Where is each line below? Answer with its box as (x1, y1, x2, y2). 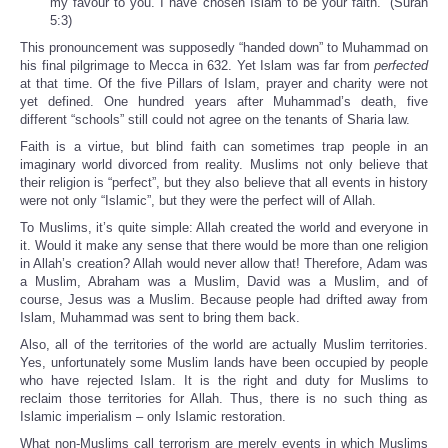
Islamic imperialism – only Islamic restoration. (20, 409, 286, 425)
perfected (374, 58, 428, 74)
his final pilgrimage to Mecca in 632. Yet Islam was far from (20, 58, 374, 74)
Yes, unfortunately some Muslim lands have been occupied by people (20, 355, 428, 371)
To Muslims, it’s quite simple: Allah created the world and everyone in (20, 220, 428, 236)
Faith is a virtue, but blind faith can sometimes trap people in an (20, 139, 428, 155)
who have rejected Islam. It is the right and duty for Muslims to (20, 373, 428, 389)
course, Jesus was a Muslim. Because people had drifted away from (20, 292, 428, 308)
